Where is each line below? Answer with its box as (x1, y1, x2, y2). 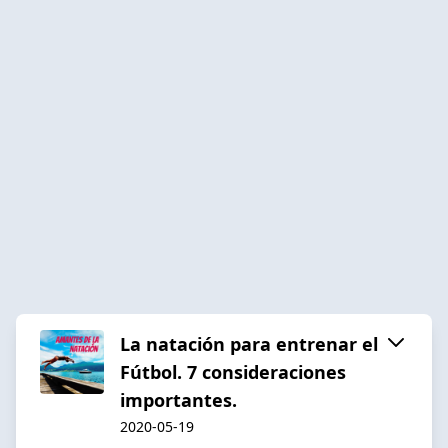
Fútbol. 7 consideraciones (120, 359, 346, 384)
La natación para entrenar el (120, 331, 378, 356)
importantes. (120, 387, 237, 412)
